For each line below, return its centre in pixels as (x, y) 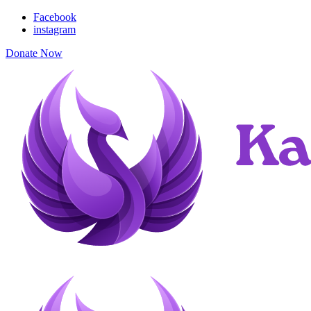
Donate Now (34, 53)
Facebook (55, 17)
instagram (54, 30)
